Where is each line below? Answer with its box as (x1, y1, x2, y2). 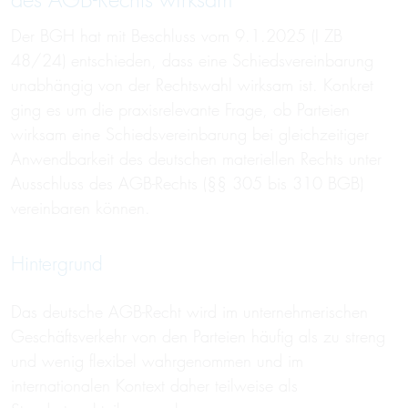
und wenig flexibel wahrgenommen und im (11, 351, 303, 372)
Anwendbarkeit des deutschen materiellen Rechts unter (11, 148, 382, 169)
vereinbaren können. (11, 198, 150, 219)
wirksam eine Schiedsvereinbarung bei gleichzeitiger (11, 124, 369, 145)
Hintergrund (11, 251, 103, 276)
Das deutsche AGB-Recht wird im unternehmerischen (11, 301, 368, 322)
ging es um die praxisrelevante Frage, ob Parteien (11, 99, 350, 120)
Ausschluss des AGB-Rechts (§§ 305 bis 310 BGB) (11, 173, 363, 194)
